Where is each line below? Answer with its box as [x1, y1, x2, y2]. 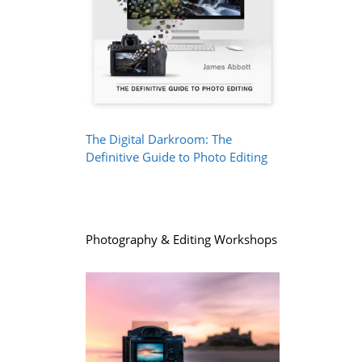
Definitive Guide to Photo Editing [86, 148, 267, 165]
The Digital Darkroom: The [86, 130, 232, 147]
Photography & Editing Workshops [86, 230, 277, 247]
